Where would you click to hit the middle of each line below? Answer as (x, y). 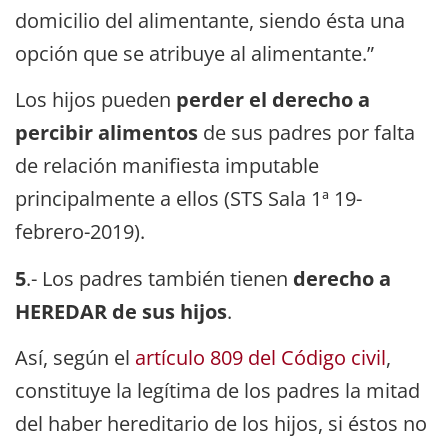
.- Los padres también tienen (159, 278)
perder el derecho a (273, 100)
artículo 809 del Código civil (260, 357)
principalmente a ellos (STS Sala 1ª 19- (188, 199)
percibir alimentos (106, 133)
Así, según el (75, 357)
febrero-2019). (80, 232)
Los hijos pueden (95, 100)
